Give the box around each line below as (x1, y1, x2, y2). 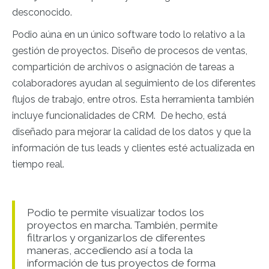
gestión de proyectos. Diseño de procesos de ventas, (12, 44, 247, 56)
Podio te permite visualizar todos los (27, 206, 204, 219)
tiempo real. (12, 158, 64, 170)
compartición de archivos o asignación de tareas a (12, 61, 234, 73)
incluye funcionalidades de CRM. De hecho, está (12, 109, 226, 121)
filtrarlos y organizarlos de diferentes (27, 231, 205, 244)
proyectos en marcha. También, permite (27, 219, 218, 231)
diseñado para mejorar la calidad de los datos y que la (12, 125, 251, 138)
